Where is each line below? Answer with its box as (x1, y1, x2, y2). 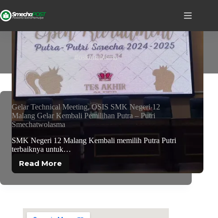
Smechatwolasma (12, 120, 65, 128)
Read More (19, 159, 62, 168)
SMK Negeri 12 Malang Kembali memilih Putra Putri (12, 136, 176, 145)
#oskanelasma (74, 53, 118, 61)
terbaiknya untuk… (12, 145, 71, 153)
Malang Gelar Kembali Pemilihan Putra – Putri (12, 111, 155, 120)
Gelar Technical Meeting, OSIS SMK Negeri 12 (12, 103, 160, 111)
